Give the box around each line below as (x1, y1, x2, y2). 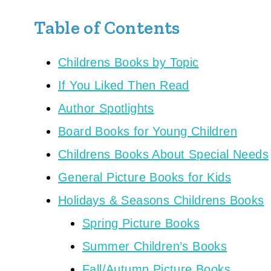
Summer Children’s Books (82, 240, 227, 253)
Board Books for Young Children (58, 125, 237, 138)
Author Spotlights (58, 102, 154, 115)
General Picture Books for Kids (58, 171, 231, 184)
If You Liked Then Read (58, 79, 189, 92)
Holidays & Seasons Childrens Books (58, 194, 264, 207)
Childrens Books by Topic (58, 56, 199, 69)
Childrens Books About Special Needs (58, 148, 269, 161)
